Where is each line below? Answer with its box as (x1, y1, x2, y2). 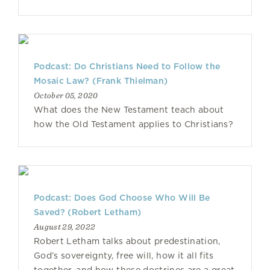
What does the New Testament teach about (34, 105, 224, 115)
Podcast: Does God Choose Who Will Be (34, 193, 210, 202)
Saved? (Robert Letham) (34, 207, 142, 217)
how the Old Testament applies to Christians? (34, 119, 233, 129)
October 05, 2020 (34, 90, 98, 100)
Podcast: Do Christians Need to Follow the (34, 61, 221, 71)
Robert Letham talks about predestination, (34, 236, 221, 246)
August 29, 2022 (34, 222, 96, 231)
